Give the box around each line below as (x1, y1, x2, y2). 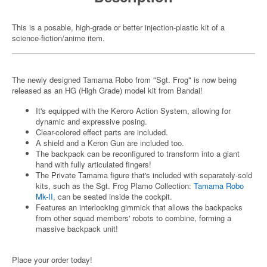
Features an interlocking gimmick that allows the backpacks (36, 201, 243, 213)
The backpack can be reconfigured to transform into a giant (36, 148, 240, 159)
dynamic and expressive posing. (36, 116, 147, 127)
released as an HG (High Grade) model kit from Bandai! (12, 85, 203, 96)
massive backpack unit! (36, 223, 118, 234)
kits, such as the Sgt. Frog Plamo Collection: (36, 180, 194, 191)
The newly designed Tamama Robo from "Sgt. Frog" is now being (12, 74, 237, 85)
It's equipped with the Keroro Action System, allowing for (36, 105, 231, 116)
